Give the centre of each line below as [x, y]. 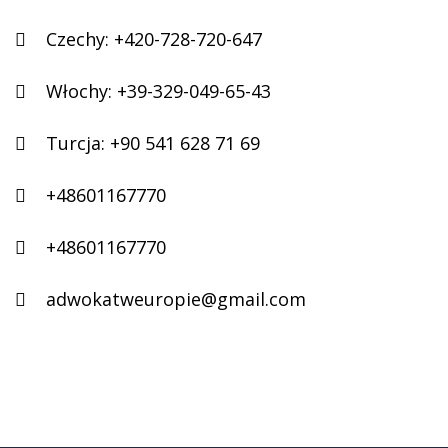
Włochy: [79, 91]
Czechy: [77, 39]
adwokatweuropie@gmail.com [176, 299]
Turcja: [75, 143]
